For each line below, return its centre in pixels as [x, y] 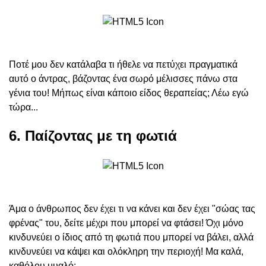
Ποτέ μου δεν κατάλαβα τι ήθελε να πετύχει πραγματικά [123, 65]
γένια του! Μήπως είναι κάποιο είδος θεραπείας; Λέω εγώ [129, 93]
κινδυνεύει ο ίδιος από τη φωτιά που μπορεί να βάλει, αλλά [131, 237]
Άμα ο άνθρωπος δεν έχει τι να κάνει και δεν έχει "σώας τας [132, 209]
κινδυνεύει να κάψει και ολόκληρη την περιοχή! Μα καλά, [126, 252]
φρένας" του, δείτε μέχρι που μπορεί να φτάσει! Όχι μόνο [126, 223]
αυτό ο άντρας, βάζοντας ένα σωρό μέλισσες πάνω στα [123, 79]
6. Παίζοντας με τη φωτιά [93, 136]
